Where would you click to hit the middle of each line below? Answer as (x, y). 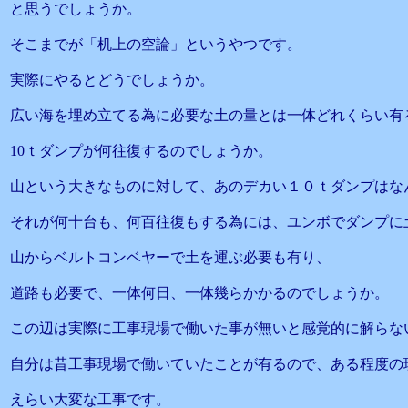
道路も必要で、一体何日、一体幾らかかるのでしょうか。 (199, 293)
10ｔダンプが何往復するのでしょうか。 (141, 151)
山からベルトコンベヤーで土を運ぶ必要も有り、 (170, 257)
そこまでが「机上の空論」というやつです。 (156, 44)
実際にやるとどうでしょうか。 (112, 80)
